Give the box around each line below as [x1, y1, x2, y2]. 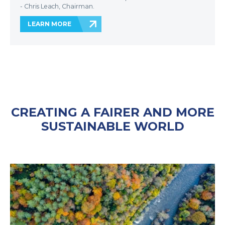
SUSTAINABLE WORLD [41, 119, 184, 134]
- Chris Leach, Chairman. [20, 2, 94, 10]
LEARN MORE [28, 20, 71, 28]
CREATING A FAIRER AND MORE [11, 104, 214, 120]
